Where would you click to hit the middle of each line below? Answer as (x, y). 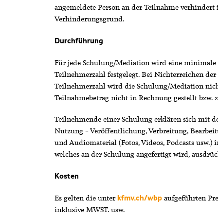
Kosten (66, 176)
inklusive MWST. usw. (91, 209)
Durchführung (79, 41)
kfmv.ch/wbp (139, 198)
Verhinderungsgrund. (89, 19)
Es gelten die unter (86, 198)
